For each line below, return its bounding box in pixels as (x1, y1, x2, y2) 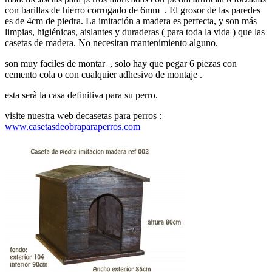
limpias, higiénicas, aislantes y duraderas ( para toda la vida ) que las (5, 27, 265, 38)
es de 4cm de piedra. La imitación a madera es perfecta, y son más (5, 16, 257, 27)
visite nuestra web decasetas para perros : (5, 110, 161, 121)
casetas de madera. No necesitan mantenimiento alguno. (5, 38, 218, 49)
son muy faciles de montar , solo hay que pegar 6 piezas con (5, 58, 237, 69)
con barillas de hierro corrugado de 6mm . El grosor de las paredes (5, 5, 260, 16)
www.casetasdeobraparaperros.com (5, 121, 140, 132)
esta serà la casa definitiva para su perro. (5, 90, 158, 101)
